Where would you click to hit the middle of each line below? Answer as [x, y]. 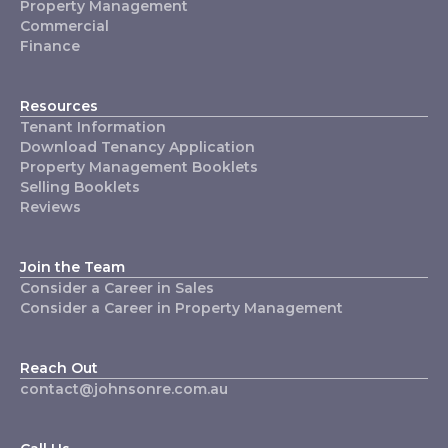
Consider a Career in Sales [117, 287]
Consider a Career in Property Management [181, 307]
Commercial [64, 25]
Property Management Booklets [139, 166]
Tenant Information [93, 126]
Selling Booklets [80, 186]
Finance [50, 45]
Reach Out [59, 367]
